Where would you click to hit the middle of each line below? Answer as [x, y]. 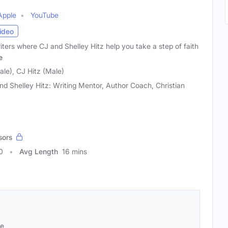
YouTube [45, 15]
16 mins [75, 151]
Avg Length [39, 151]
